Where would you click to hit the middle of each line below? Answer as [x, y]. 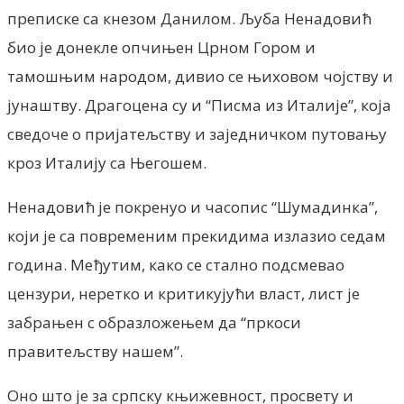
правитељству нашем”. [95, 351]
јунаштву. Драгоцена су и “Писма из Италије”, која [199, 105]
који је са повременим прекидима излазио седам [197, 235]
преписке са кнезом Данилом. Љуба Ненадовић [189, 18]
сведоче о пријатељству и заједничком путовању [197, 133]
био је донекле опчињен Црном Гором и [161, 47]
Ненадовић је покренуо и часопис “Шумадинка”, [193, 207]
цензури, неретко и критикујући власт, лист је [184, 293]
